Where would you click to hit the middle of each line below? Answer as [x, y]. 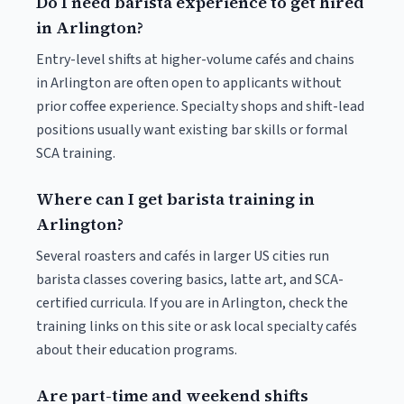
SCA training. [76, 153]
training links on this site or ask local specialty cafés [197, 326]
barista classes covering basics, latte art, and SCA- [190, 280]
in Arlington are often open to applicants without [189, 83]
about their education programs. [137, 350]
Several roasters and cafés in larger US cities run [183, 256]
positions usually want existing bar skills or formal [192, 130]
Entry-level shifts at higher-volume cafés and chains [195, 60]
